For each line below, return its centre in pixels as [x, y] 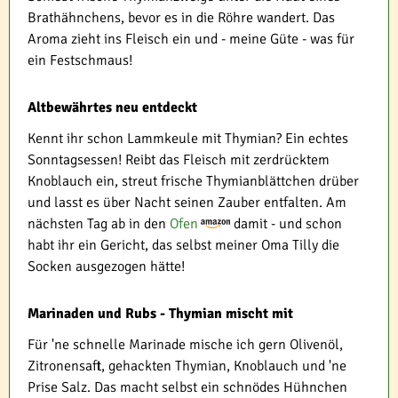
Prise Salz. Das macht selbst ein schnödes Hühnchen [187, 387]
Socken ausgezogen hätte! [106, 266]
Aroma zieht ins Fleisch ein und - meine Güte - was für [191, 39]
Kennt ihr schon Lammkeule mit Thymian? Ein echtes [188, 138]
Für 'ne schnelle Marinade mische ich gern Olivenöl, [185, 344]
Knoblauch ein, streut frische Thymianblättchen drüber [193, 181]
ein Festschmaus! [80, 60]
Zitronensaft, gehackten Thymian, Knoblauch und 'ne [187, 366]
